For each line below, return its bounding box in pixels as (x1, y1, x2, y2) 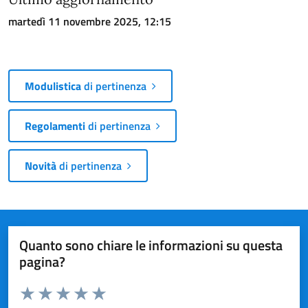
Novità (25, 157, 56, 174)
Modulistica (25, 77, 81, 94)
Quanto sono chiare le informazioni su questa (19, 234, 283, 256)
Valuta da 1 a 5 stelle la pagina (19, 281, 140, 296)
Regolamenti (25, 117, 85, 134)
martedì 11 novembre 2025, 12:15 (8, 12, 171, 30)
